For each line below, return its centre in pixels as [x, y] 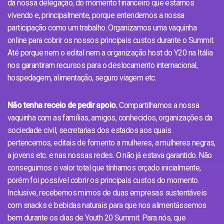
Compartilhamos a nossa [158, 105]
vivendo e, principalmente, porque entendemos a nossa [96, 15]
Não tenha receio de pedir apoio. [62, 105]
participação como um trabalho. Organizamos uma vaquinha [102, 27]
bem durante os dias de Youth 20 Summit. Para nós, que [97, 217]
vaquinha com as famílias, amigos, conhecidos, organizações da [110, 117]
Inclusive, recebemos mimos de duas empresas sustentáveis [107, 192]
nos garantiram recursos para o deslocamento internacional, [103, 65]
